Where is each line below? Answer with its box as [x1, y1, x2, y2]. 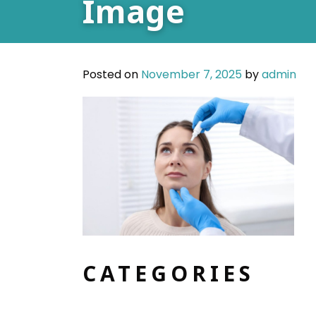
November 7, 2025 [141, 66, 242, 83]
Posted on [83, 66, 141, 83]
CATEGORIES [83, 260, 255, 288]
